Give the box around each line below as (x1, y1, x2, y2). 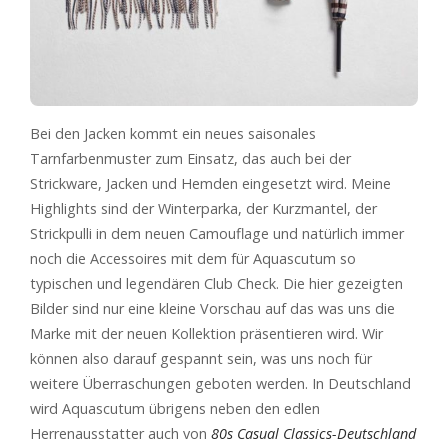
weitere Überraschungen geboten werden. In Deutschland (30, 373, 411, 393)
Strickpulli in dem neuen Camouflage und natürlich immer (30, 223, 404, 243)
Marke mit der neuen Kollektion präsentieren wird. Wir (30, 323, 383, 343)
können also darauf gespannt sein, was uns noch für (30, 348, 372, 368)
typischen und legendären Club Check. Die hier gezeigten (30, 273, 403, 293)
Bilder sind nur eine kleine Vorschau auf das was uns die (30, 298, 395, 318)
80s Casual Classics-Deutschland (211, 423, 416, 443)
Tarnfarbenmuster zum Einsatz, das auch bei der (30, 148, 351, 168)
